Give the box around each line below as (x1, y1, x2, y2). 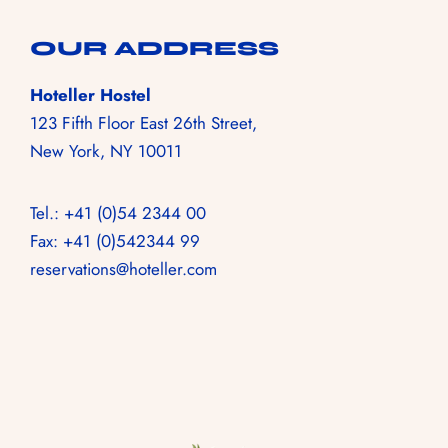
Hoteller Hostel (30, 83, 151, 107)
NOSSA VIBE (68, 115, 278, 140)
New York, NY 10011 (30, 139, 182, 163)
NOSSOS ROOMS (68, 74, 360, 100)
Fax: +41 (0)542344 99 (30, 229, 200, 253)
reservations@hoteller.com (30, 257, 217, 281)
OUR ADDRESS (30, 36, 279, 61)
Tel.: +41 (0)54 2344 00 (30, 201, 206, 225)
